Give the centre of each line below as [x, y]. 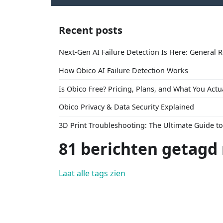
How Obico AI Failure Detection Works [123, 70]
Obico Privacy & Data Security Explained [126, 107]
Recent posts [91, 30]
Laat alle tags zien [92, 173]
